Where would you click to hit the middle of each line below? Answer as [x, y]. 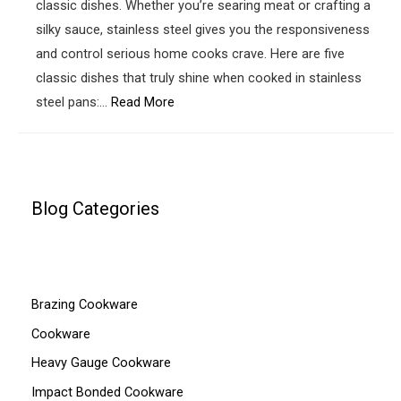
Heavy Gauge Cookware [101, 363]
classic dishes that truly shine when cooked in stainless [199, 77]
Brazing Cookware [84, 304]
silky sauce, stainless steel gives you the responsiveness [203, 29]
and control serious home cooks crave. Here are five [190, 53]
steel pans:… [73, 102]
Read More [143, 102]
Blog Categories [95, 208]
